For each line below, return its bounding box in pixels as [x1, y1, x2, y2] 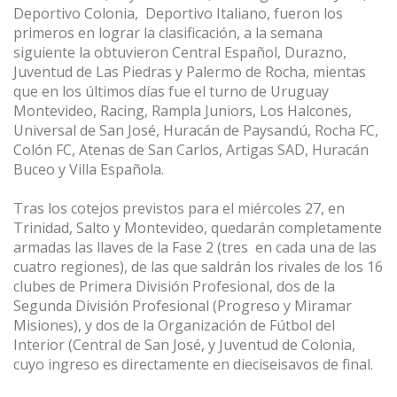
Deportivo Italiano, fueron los [145, 4, 343, 24]
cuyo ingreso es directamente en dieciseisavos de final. [13, 354, 373, 375]
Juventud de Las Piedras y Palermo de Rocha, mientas [13, 62, 366, 82]
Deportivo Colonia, [13, 4, 138, 24]
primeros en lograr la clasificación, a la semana [13, 23, 323, 43]
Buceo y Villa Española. [13, 160, 164, 180]
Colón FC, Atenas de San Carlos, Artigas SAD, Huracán [13, 140, 369, 160]
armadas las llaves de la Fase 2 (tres [13, 237, 248, 258]
